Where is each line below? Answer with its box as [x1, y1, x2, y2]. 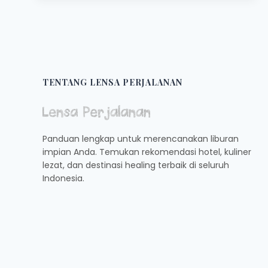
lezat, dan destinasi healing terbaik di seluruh [42, 159, 229, 172]
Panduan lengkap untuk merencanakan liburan [42, 133, 239, 145]
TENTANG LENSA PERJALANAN [42, 76, 182, 88]
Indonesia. [42, 172, 84, 185]
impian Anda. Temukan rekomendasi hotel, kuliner [42, 146, 251, 159]
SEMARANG [99, 75, 150, 87]
